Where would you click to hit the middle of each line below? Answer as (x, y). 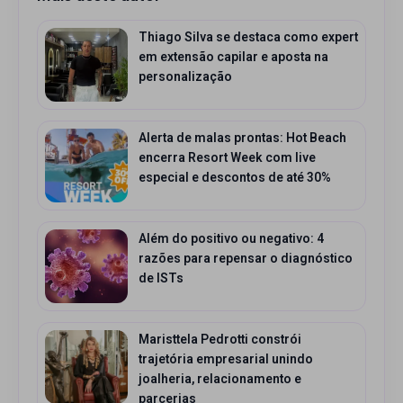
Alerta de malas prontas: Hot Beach (242, 138)
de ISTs (161, 278)
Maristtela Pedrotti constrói (220, 339)
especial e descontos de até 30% (235, 177)
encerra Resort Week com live (227, 157)
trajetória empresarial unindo (226, 359)
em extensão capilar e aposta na (233, 57)
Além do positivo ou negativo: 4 (231, 238)
